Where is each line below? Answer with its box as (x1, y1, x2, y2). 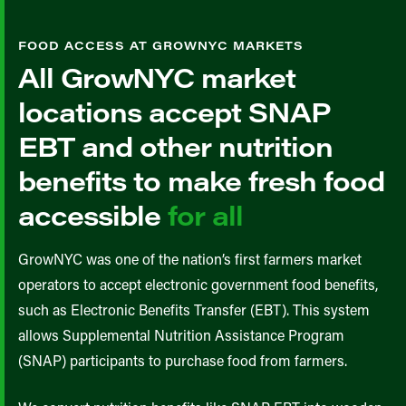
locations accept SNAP (18, 93, 331, 130)
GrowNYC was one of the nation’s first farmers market (18, 249, 362, 268)
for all (168, 197, 243, 233)
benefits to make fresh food (18, 162, 384, 198)
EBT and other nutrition (18, 128, 333, 164)
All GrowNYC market (18, 59, 295, 95)
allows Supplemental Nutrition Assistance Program (18, 325, 344, 344)
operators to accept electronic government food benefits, (18, 275, 378, 294)
